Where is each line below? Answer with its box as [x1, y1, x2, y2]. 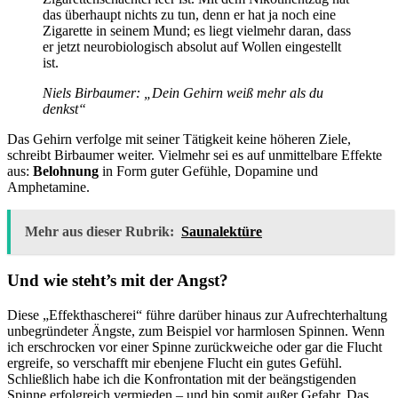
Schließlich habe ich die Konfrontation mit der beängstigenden [7, 370, 356, 386]
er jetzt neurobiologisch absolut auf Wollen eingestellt [43, 39, 341, 55]
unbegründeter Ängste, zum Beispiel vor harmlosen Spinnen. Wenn [7, 322, 385, 338]
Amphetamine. [7, 179, 90, 195]
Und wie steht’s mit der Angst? [7, 270, 228, 290]
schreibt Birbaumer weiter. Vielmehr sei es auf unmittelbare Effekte [7, 147, 382, 163]
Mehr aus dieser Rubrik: [25, 224, 174, 240]
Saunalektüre [181, 224, 262, 240]
